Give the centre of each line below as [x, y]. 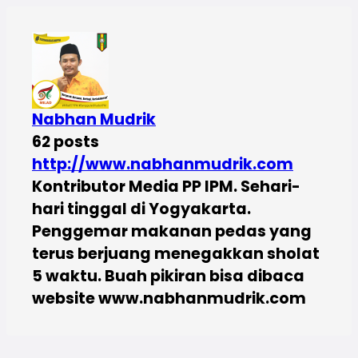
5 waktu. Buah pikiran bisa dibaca [168, 276]
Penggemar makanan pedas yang [172, 231]
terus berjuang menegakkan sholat [176, 253]
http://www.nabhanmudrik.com [163, 164]
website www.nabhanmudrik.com [169, 298]
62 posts [66, 141]
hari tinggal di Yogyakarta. [141, 209]
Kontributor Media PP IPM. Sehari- [166, 186]
